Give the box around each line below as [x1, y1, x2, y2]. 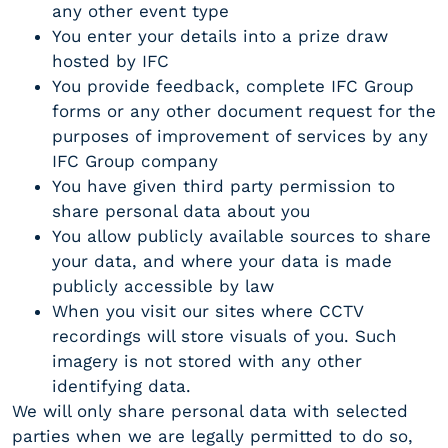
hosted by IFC [52, 51, 169, 72]
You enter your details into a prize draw [52, 26, 388, 47]
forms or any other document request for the [52, 101, 436, 122]
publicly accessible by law [52, 276, 274, 297]
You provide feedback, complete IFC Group [52, 76, 414, 97]
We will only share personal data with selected [12, 401, 408, 422]
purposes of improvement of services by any [52, 126, 428, 147]
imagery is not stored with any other [52, 351, 362, 372]
